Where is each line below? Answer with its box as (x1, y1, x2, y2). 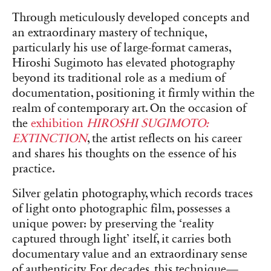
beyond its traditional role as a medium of (12, 70, 225, 85)
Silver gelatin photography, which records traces (12, 186, 253, 201)
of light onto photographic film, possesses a (12, 201, 230, 216)
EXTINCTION (12, 131, 87, 146)
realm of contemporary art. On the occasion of (12, 100, 246, 116)
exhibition (31, 116, 83, 131)
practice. (12, 161, 55, 176)
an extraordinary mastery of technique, (12, 25, 207, 40)
